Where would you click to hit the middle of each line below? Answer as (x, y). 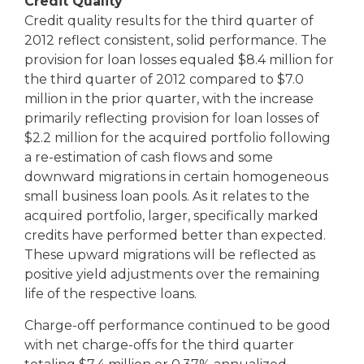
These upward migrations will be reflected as (170, 255)
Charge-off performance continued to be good (178, 325)
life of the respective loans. (110, 294)
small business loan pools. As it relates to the (167, 196)
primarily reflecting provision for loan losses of (172, 118)
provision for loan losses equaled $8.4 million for (179, 60)
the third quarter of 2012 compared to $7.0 (164, 79)
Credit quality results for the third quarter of (169, 21)
